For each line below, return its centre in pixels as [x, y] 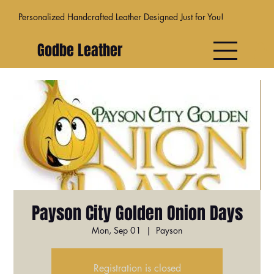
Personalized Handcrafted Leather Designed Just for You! [121, 17]
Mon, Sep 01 [117, 230]
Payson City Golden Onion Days [137, 213]
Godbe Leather [80, 51]
